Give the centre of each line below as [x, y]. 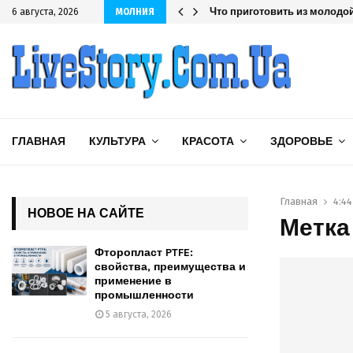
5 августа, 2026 [139, 314]
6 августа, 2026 [45, 12]
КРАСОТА [208, 141]
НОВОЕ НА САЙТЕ [86, 213]
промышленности [144, 295]
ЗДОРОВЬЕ [301, 141]
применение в [133, 281]
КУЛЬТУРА [117, 141]
